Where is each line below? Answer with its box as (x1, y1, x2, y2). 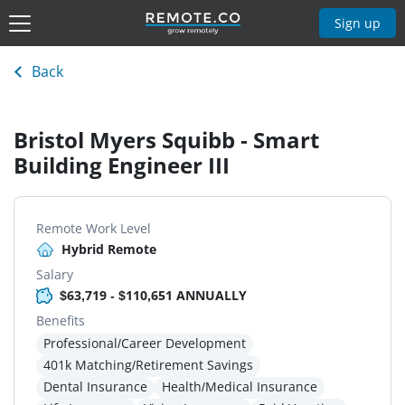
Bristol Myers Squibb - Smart (14, 125, 319, 155)
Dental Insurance (43, 378, 147, 396)
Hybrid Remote (61, 240, 156, 259)
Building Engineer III (14, 150, 230, 181)
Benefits (36, 312, 85, 330)
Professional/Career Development (43, 334, 246, 353)
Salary (36, 266, 73, 284)
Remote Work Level (36, 220, 151, 238)
